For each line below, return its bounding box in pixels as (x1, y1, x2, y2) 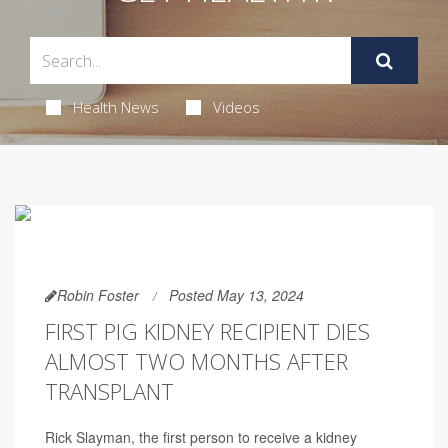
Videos (212, 97, 260, 117)
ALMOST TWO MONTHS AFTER (45, 346, 348, 376)
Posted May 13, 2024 (169, 285, 304, 305)
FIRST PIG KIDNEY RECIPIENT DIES (45, 316, 370, 346)
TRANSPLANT (45, 376, 174, 406)
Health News (72, 97, 159, 117)
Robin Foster (57, 285, 139, 305)
